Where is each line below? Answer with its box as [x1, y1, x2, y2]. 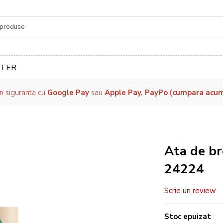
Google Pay [47, 88, 89, 98]
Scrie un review [164, 186, 217, 196]
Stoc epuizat [164, 212, 212, 222]
